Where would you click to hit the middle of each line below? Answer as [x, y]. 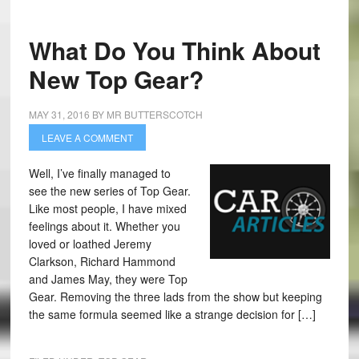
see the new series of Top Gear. [109, 191]
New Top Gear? [116, 79]
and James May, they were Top [108, 279]
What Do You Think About [174, 50]
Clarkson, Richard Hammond [102, 261]
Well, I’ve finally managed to [99, 173]
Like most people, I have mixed [107, 208]
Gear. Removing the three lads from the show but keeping [175, 296]
